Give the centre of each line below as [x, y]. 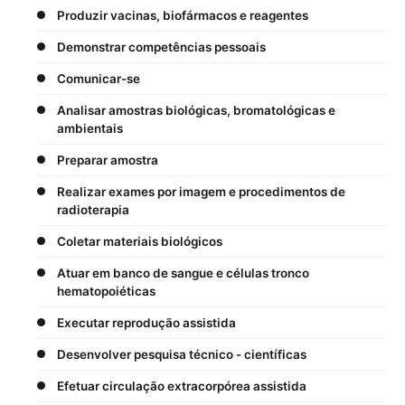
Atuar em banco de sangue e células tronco [183, 273]
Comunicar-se [99, 78]
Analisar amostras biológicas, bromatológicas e [196, 110]
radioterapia [93, 209]
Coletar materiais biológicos [140, 241]
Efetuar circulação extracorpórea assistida [182, 386]
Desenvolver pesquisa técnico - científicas [182, 354]
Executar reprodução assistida [146, 322]
